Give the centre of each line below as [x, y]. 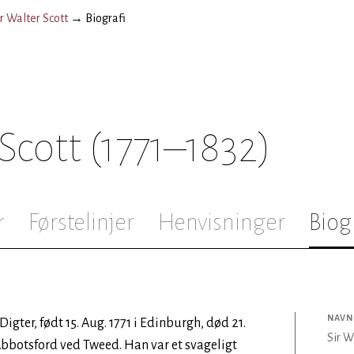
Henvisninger [222, 222]
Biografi [105, 18]
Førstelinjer [81, 222]
